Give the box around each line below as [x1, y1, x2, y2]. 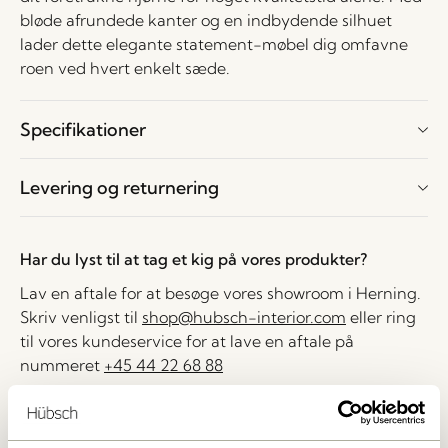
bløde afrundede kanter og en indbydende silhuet [20, 10, 392, 30]
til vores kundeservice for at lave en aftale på [20, 331, 354, 351]
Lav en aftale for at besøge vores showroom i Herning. [20, 283, 421, 303]
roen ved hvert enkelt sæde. [20, 58, 230, 78]
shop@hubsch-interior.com [142, 307, 346, 327]
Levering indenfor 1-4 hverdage [20, 413, 242, 432]
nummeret [20, 355, 104, 375]
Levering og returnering [20, 176, 219, 199]
